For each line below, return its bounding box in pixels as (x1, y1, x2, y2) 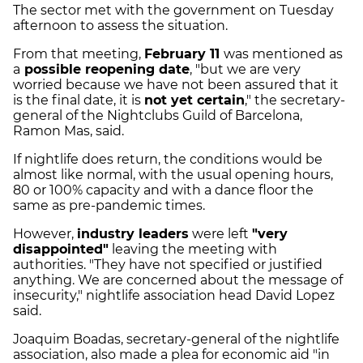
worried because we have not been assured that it (13, 76, 339, 92)
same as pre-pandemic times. (13, 197, 205, 213)
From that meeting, (13, 45, 144, 62)
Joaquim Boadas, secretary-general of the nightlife (13, 331, 340, 347)
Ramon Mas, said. (13, 122, 124, 139)
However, (13, 225, 77, 241)
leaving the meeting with (109, 241, 277, 257)
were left (189, 225, 252, 241)
